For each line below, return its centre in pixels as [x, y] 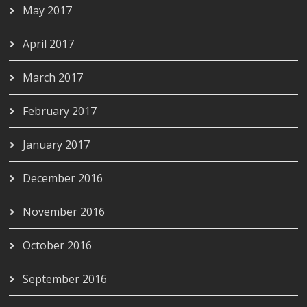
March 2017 [53, 77]
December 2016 [63, 178]
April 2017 [49, 44]
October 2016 [58, 245]
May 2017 [48, 10]
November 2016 [64, 211]
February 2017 [60, 111]
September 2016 [65, 279]
